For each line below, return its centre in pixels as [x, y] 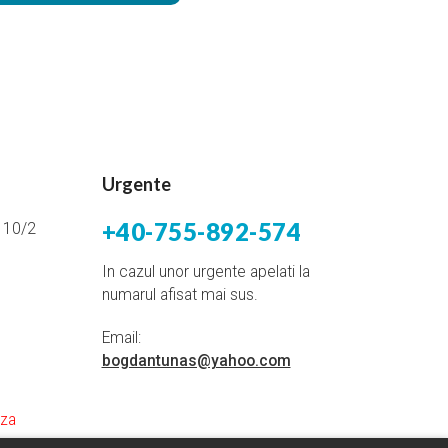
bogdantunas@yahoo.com [196, 361]
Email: [121, 338]
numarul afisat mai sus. [179, 295]
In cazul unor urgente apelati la [205, 272]
